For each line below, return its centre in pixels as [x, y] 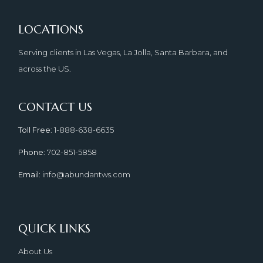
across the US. [45, 68]
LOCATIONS [51, 29]
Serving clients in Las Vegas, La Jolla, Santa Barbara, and [123, 52]
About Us [36, 251]
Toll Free [35, 129]
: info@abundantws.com [85, 174]
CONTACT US [55, 107]
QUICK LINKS [55, 228]
